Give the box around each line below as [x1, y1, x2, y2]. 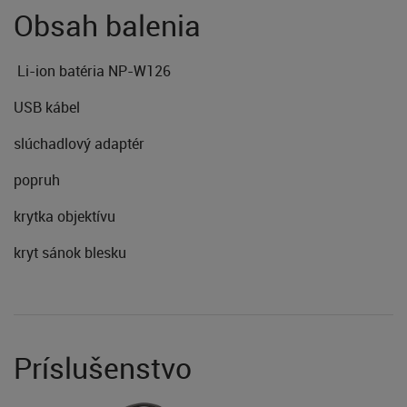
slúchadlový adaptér [14, 133, 144, 154]
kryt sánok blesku [14, 242, 126, 263]
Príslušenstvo [14, 347, 192, 387]
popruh [14, 169, 60, 190]
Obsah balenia [14, 5, 201, 45]
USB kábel [14, 96, 84, 117]
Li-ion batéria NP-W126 [14, 60, 171, 81]
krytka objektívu [14, 205, 115, 226]
